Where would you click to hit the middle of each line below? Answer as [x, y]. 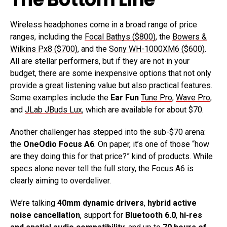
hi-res [191, 215]
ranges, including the [47, 37]
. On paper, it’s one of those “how [152, 144]
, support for [103, 215]
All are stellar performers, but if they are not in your [100, 61]
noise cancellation [45, 215]
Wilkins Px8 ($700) [44, 49]
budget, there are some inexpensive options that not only [111, 73]
